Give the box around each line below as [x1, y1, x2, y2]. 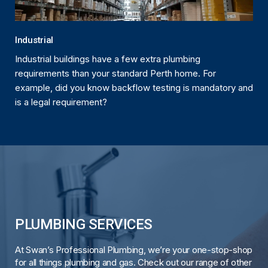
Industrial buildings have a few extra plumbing [15, 53, 200, 65]
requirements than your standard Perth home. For [15, 68, 216, 80]
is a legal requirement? [15, 96, 107, 108]
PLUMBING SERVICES [15, 216, 153, 233]
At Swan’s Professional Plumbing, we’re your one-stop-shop [15, 244, 252, 256]
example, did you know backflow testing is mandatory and [15, 82, 253, 94]
